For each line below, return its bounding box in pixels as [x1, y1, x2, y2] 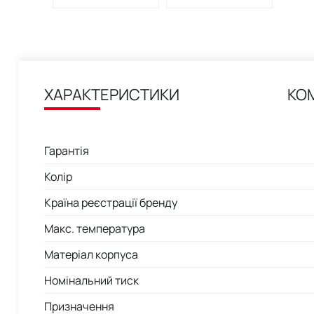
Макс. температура [44, 220, 145, 236]
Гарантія [44, 142, 89, 158]
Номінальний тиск [44, 272, 139, 288]
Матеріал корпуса [44, 246, 138, 262]
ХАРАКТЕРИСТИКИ [44, 83, 179, 105]
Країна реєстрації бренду [44, 194, 177, 210]
